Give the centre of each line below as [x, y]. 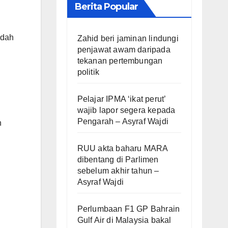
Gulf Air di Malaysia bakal [124, 220]
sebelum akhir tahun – [118, 170]
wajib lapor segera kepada [126, 110]
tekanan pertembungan [120, 61]
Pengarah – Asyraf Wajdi [123, 121]
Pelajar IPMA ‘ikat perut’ [121, 99]
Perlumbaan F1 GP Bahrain [129, 209]
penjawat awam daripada [124, 49]
